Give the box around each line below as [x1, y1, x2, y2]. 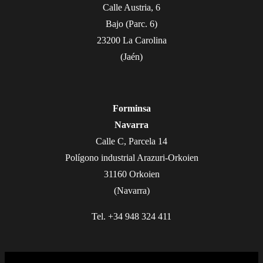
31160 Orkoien [103, 169, 160, 180]
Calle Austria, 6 [103, 2, 160, 13]
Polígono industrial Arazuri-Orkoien [65, 153, 198, 163]
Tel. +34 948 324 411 [92, 211, 171, 222]
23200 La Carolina [96, 35, 167, 46]
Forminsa [112, 103, 151, 114]
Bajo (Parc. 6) [106, 19, 157, 29]
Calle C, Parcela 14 [96, 136, 167, 147]
